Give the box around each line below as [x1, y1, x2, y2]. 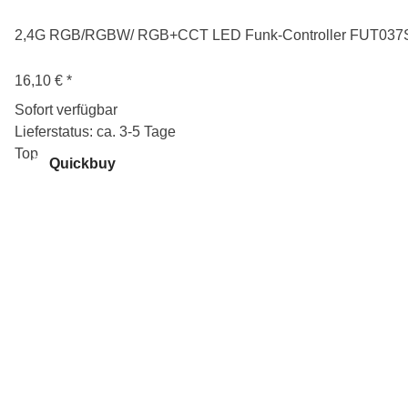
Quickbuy [46, 155, 116, 171]
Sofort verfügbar [15, 101, 117, 117]
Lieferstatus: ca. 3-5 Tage [15, 123, 176, 139]
